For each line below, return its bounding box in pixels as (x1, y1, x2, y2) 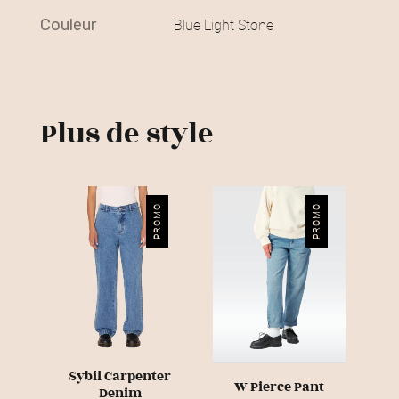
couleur (51, 15, 96, 36)
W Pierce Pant (234, 379, 324, 395)
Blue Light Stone (174, 15, 273, 36)
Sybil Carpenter (69, 368, 171, 383)
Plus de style (40, 118, 214, 150)
